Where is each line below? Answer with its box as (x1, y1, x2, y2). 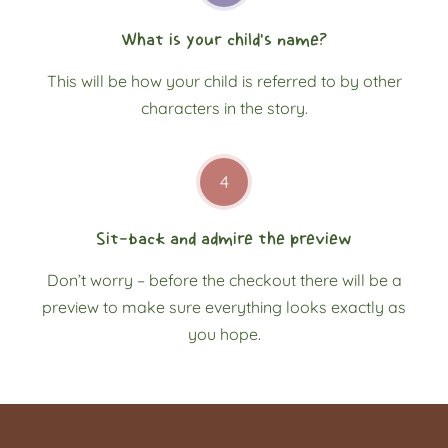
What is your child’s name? (121, 31, 327, 49)
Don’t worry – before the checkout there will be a (46, 270, 402, 291)
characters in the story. (140, 98, 308, 119)
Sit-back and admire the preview (96, 230, 352, 248)
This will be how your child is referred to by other (46, 71, 402, 92)
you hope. (187, 324, 261, 345)
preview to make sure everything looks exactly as (42, 297, 406, 318)
